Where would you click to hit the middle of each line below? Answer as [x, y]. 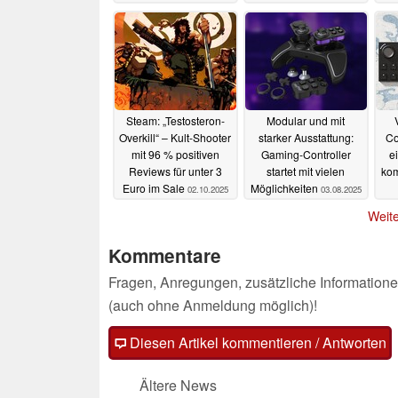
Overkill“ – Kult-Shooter [175, 138]
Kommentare [165, 255]
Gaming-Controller [306, 155]
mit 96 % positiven [175, 155]
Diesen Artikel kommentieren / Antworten [256, 342]
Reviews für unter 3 [175, 171]
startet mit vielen [306, 171]
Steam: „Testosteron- [175, 121]
